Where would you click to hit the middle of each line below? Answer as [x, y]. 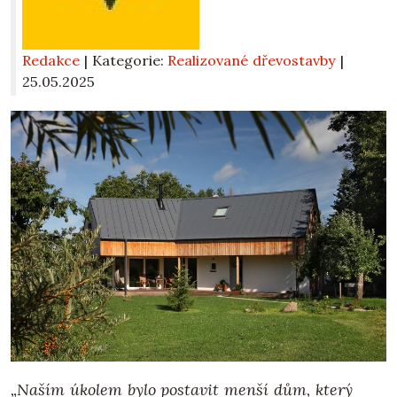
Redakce [51, 61]
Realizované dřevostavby [252, 61]
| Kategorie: [126, 61]
